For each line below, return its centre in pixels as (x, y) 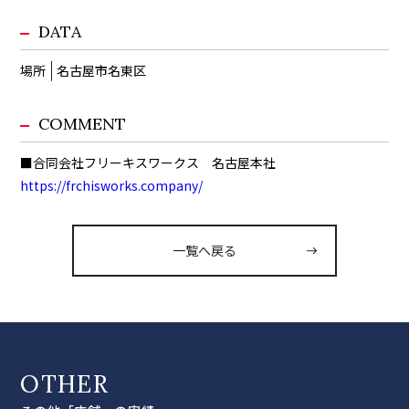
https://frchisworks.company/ (112, 186)
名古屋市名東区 (102, 71)
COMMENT (83, 124)
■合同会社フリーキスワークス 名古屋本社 (148, 163)
